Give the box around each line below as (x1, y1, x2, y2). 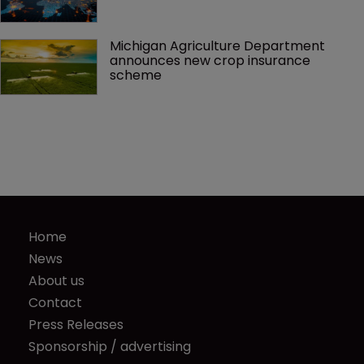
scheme (110, 66, 162, 85)
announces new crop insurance (110, 51, 314, 71)
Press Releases (28, 314, 123, 334)
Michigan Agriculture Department (110, 37, 328, 56)
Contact (28, 292, 82, 312)
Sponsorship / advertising (28, 336, 191, 356)
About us (28, 271, 84, 290)
